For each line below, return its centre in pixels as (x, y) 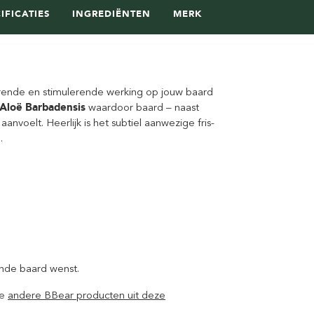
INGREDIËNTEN (111, 14)
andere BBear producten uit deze (87, 295)
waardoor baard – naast (142, 107)
